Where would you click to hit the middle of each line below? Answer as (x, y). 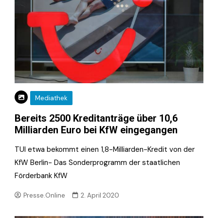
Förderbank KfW (41, 175)
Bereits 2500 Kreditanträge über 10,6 (96, 118)
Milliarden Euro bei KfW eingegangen (96, 130)
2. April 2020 (100, 195)
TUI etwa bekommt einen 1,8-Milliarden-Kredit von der (105, 149)
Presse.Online (45, 195)
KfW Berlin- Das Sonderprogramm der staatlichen (97, 162)
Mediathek (51, 98)
